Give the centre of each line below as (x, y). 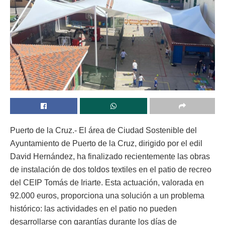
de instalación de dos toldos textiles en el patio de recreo (111, 169)
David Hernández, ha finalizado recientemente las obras (110, 156)
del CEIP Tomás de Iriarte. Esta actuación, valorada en (107, 182)
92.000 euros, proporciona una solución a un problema (107, 195)
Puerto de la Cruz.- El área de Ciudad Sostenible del (103, 130)
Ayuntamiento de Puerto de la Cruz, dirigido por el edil (106, 143)
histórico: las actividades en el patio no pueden (93, 208)
